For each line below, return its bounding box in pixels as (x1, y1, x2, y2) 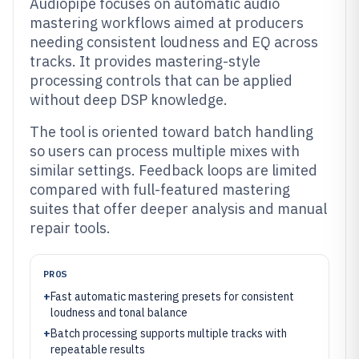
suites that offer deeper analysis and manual (30, 200, 327, 218)
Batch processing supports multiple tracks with (50, 326, 287, 341)
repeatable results (50, 342, 145, 357)
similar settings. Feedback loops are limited (30, 161, 317, 179)
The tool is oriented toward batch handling (30, 123, 313, 141)
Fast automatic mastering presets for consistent (50, 289, 294, 304)
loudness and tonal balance (50, 305, 188, 320)
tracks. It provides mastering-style (30, 52, 260, 71)
